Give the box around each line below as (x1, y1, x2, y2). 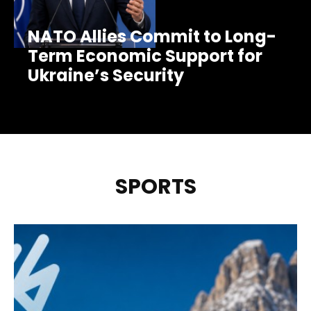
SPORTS (115, 171, 196, 201)
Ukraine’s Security (28, 63, 184, 87)
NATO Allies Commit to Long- (28, 24, 276, 48)
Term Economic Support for (28, 44, 262, 67)
